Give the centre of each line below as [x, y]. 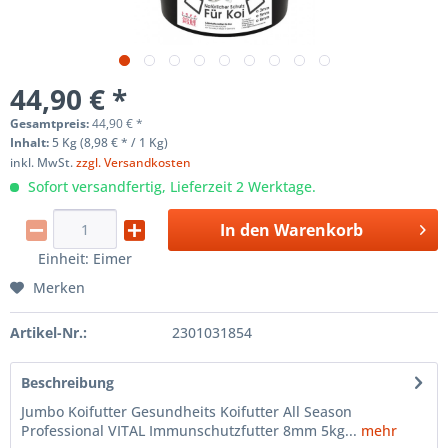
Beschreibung [67, 382]
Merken [59, 287]
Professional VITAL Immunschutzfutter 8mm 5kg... [189, 430]
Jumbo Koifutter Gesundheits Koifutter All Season [186, 411]
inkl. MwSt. [43, 162]
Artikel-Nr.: [48, 332]
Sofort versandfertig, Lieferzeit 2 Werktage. [170, 186]
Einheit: [65, 258]
